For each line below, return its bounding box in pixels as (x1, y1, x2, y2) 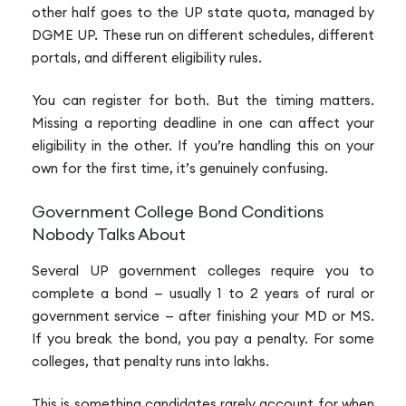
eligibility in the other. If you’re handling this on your (32, 137, 374, 155)
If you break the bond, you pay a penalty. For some (32, 329, 374, 347)
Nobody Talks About (32, 223, 186, 245)
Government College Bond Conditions (32, 200, 324, 222)
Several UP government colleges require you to (32, 261, 374, 279)
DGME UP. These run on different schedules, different (32, 25, 374, 43)
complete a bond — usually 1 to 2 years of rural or (32, 284, 374, 302)
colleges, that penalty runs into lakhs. (32, 352, 269, 370)
